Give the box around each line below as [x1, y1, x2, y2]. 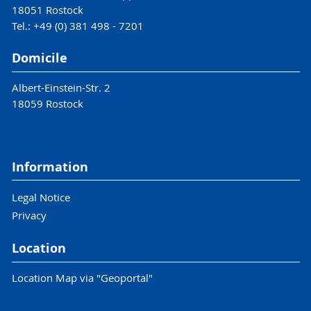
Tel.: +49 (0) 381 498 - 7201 [11, 19, 144, 33]
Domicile [11, 49, 67, 67]
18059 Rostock [11, 96, 83, 110]
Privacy [11, 208, 47, 223]
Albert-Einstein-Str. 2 [11, 80, 110, 94]
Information [11, 158, 88, 176]
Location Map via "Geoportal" [11, 270, 153, 285]
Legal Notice [11, 190, 70, 205]
